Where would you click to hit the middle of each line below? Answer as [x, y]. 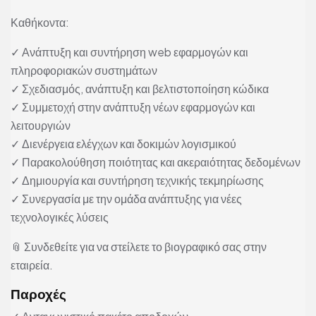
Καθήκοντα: [40, 23]
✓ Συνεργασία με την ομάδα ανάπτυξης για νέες [126, 199]
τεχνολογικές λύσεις [60, 217]
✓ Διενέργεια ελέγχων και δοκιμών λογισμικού [123, 144]
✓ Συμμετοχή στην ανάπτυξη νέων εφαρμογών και [133, 107]
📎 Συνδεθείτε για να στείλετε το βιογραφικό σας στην [139, 247]
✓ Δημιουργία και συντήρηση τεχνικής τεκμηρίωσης [137, 181]
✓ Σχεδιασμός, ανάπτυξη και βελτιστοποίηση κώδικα [140, 89]
